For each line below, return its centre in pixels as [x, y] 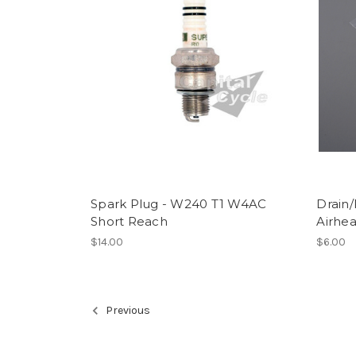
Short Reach [129, 221]
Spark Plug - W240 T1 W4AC [179, 204]
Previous [127, 311]
